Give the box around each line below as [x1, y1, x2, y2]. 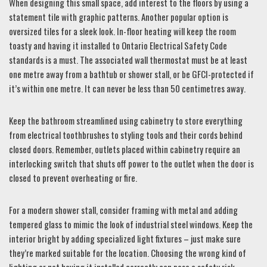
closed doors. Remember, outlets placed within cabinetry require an [9, 142, 240, 156]
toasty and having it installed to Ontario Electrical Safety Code [9, 39, 227, 52]
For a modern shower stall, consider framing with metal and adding [9, 203, 238, 216]
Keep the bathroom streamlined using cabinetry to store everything [9, 114, 243, 127]
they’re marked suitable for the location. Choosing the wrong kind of [9, 246, 246, 259]
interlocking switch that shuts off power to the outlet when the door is [9, 157, 254, 170]
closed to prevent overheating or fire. [9, 171, 137, 184]
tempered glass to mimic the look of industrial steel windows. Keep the [9, 218, 253, 231]
